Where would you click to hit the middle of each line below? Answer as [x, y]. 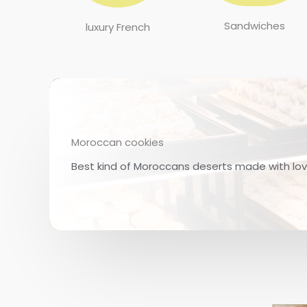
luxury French [118, 27]
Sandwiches [255, 26]
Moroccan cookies [118, 142]
